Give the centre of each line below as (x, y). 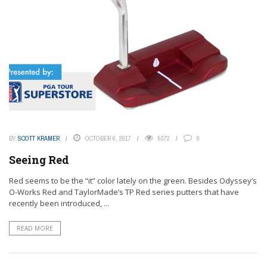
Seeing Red (39, 160)
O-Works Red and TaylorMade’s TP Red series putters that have (124, 192)
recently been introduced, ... (59, 204)
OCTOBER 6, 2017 (108, 139)
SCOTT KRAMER (39, 139)
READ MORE (35, 229)
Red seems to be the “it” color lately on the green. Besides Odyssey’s (133, 181)
